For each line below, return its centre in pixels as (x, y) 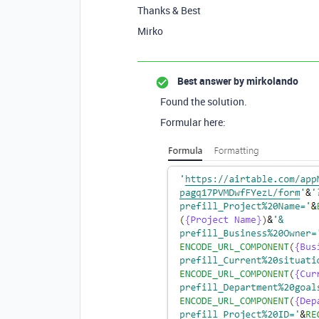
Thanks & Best (169, 10)
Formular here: (194, 122)
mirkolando (271, 81)
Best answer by (211, 81)
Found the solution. (205, 101)
